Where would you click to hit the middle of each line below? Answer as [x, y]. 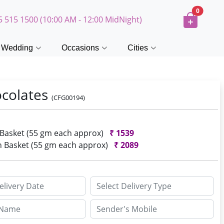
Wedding [17, 48]
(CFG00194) [68, 97]
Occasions [80, 48]
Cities [138, 48]
